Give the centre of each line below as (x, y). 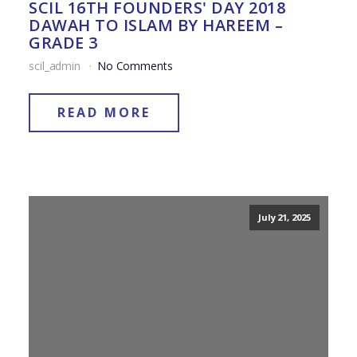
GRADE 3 (63, 43)
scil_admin (56, 66)
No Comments (135, 66)
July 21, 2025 (284, 218)
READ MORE (104, 113)
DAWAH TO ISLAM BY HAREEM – (156, 25)
